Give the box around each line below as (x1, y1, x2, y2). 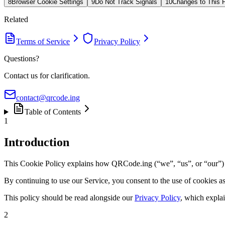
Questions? (4, 54, 39, 63)
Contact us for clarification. (4, 71, 90, 80)
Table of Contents (24, 107, 81, 117)
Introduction (4, 136, 69, 149)
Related (4, 15, 28, 24)
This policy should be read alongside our (4, 193, 133, 202)
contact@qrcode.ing (16, 93, 80, 102)
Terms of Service (16, 37, 70, 46)
